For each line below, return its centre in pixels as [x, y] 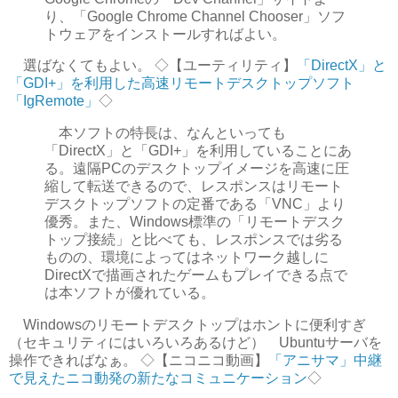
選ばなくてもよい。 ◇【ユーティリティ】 [153, 66]
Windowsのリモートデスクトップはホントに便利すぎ [187, 325]
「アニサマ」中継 [325, 360]
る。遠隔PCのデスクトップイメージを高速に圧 [197, 169]
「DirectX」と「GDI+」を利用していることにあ [198, 151]
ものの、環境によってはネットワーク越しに [187, 258]
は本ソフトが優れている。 [130, 293]
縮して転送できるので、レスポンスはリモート [194, 187]
